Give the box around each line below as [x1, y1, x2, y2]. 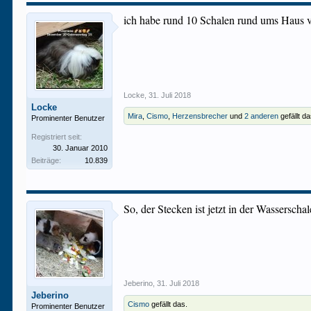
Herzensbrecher [172, 112, 228, 120]
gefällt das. [149, 300, 188, 308]
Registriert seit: [31, 133, 83, 141]
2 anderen [244, 112, 279, 120]
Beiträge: [31, 156, 62, 165]
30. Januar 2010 [53, 144, 108, 152]
